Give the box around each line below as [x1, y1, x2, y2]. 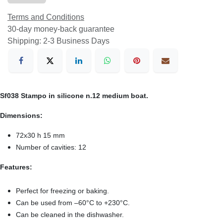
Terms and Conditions [7, 12, 84, 21]
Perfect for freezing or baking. [16, 187, 109, 195]
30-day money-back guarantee [7, 24, 114, 33]
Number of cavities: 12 [16, 143, 88, 152]
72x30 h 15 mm [16, 131, 65, 140]
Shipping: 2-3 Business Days [7, 36, 110, 45]
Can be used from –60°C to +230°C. [16, 199, 132, 207]
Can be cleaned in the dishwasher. [16, 211, 126, 219]
